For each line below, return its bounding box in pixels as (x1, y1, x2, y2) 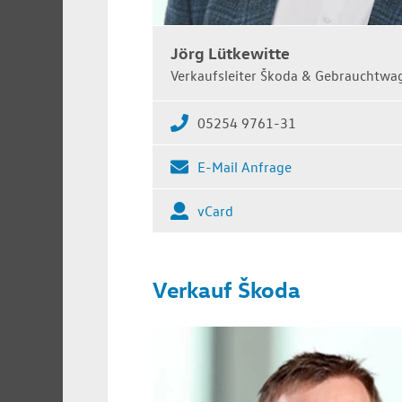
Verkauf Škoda (153, 275, 301, 303)
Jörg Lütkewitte (170, 41, 290, 63)
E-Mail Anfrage (197, 157, 292, 176)
